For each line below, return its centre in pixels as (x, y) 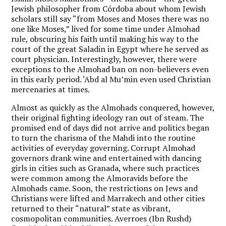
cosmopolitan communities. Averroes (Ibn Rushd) (101, 218)
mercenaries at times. (51, 89)
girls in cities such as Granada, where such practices (105, 168)
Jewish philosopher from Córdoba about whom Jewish (109, 8)
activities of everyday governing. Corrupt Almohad (103, 148)
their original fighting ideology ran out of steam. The (108, 117)
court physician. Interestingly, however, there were (104, 59)
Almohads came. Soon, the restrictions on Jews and (105, 188)
